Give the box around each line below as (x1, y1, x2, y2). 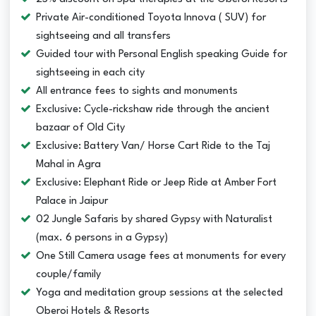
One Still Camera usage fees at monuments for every (36, 250, 286, 262)
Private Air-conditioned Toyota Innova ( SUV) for (36, 12, 267, 23)
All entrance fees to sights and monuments (36, 85, 238, 97)
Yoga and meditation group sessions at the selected (36, 287, 284, 298)
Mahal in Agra (36, 159, 102, 170)
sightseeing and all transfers (36, 30, 171, 42)
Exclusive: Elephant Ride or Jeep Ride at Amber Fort (36, 177, 277, 188)
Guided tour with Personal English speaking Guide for (36, 49, 288, 60)
